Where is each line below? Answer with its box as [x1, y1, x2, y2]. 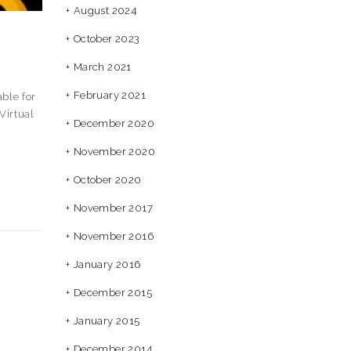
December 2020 [73, 118, 154, 129]
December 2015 [73, 287, 152, 299]
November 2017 [73, 202, 153, 214]
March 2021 [73, 61, 132, 73]
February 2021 [73, 89, 146, 101]
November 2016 [73, 230, 154, 242]
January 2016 [73, 259, 141, 270]
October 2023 [73, 33, 140, 45]
